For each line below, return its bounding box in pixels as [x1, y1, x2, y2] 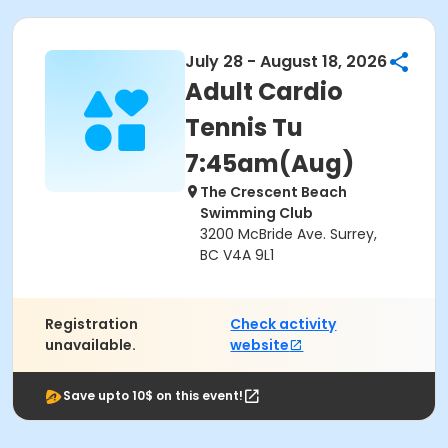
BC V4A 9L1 [200, 245, 274, 265]
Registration [45, 314, 138, 334]
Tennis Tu [185, 111, 303, 144]
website [230, 335, 290, 355]
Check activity [230, 314, 337, 334]
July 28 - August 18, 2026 [185, 50, 387, 73]
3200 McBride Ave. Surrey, [200, 224, 377, 244]
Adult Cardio [185, 75, 343, 108]
